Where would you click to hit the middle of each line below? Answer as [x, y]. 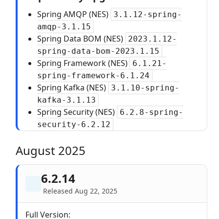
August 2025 [51, 150]
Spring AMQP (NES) [74, 14]
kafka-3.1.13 [66, 100]
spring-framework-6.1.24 [93, 76]
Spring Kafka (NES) [73, 88]
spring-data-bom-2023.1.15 [98, 51]
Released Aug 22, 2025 [80, 191]
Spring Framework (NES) [83, 63]
